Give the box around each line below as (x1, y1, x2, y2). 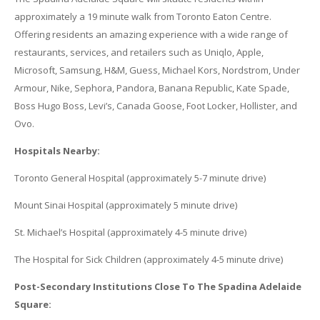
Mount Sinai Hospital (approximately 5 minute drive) (14, 199, 237, 212)
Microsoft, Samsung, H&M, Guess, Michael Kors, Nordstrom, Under (14, 64, 300, 77)
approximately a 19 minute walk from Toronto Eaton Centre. (14, 10, 271, 24)
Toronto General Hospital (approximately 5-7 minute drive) (14, 171, 266, 185)
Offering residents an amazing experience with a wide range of (14, 28, 288, 41)
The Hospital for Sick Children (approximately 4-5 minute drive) (14, 253, 283, 266)
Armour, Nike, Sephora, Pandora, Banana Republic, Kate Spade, (14, 81, 289, 95)
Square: (14, 298, 51, 311)
